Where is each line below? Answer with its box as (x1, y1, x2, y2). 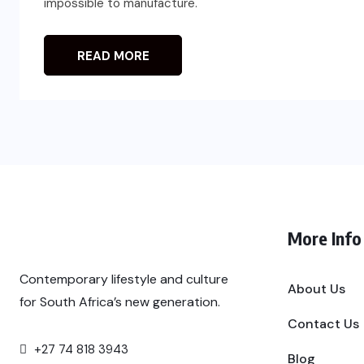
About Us (288, 280, 345, 298)
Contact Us (288, 315, 359, 333)
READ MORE (76, 48, 149, 65)
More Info (288, 227, 362, 250)
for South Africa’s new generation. (19, 292, 220, 310)
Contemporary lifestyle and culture (19, 270, 228, 288)
